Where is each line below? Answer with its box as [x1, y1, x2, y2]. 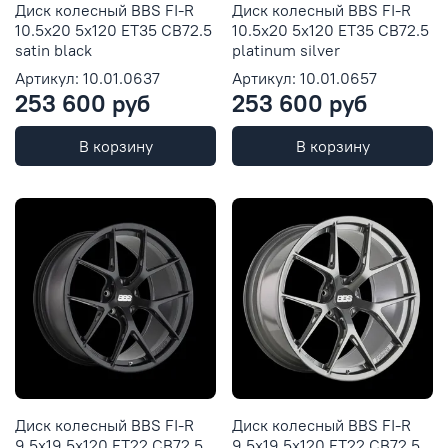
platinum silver [232, 39, 340, 60]
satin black [15, 39, 92, 60]
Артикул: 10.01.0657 [232, 67, 377, 88]
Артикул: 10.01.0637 [15, 67, 160, 88]
